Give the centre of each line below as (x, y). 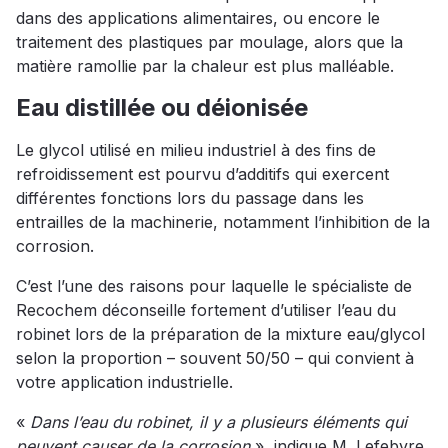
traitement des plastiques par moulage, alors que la (209, 42)
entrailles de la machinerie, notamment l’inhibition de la (223, 222)
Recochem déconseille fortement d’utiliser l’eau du (206, 310)
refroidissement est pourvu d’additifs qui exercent (202, 174)
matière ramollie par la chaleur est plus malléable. (205, 66)
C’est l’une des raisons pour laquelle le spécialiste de (214, 286)
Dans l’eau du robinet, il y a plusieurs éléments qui (218, 422)
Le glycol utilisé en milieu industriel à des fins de (196, 150)
